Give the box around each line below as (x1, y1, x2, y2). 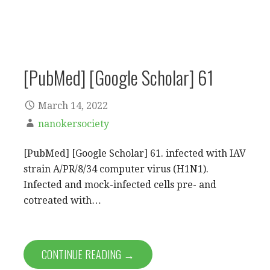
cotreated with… (24, 195, 101, 206)
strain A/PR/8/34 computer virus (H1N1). (24, 163, 209, 175)
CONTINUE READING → (42, 246, 134, 262)
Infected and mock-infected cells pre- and (24, 179, 216, 190)
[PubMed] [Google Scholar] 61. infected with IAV (24, 148, 246, 159)
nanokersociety (38, 118, 109, 130)
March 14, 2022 (38, 100, 108, 111)
